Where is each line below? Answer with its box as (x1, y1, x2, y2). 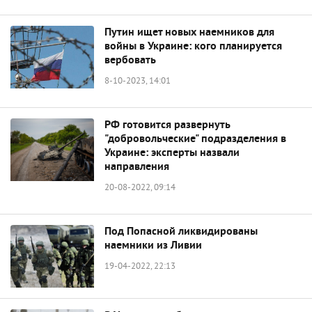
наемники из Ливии (104, 239, 202, 253)
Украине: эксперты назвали (104, 146, 240, 160)
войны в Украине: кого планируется (104, 40, 282, 54)
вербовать (104, 54, 156, 68)
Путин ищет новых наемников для (104, 26, 274, 40)
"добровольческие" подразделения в (104, 132, 286, 146)
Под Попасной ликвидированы (104, 225, 258, 239)
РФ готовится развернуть (104, 118, 231, 132)
